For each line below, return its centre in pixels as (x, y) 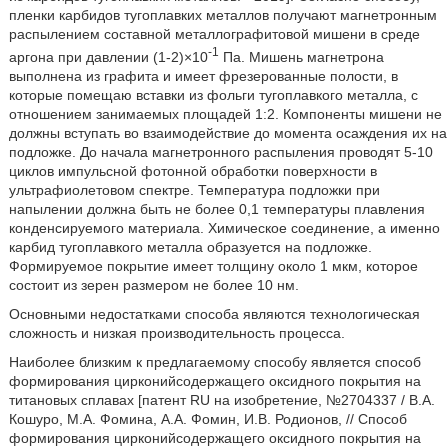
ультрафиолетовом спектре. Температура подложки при (194, 190)
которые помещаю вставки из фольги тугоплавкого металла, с (213, 95)
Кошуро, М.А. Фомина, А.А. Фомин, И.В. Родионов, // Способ (207, 419)
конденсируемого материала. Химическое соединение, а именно (224, 228)
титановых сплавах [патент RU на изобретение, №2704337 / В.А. (221, 400)
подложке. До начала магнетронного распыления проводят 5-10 (220, 152)
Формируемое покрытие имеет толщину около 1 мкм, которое (213, 266)
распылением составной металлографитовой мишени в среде (214, 34)
